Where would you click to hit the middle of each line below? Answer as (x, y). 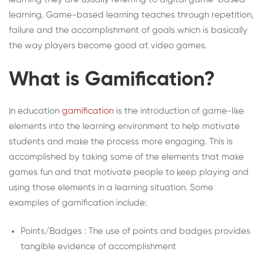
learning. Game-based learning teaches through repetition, (131, 15)
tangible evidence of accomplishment (98, 247)
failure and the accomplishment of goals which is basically (128, 31)
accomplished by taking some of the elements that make (126, 157)
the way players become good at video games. (108, 46)
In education (34, 111)
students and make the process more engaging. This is (121, 141)
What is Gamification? (112, 80)
